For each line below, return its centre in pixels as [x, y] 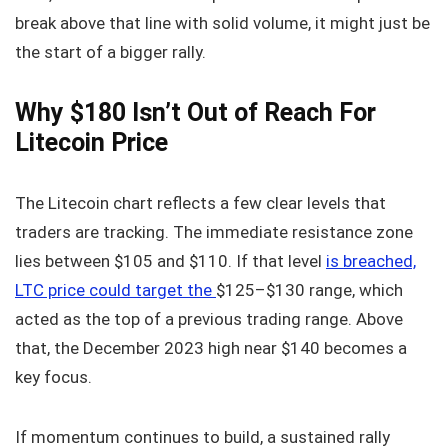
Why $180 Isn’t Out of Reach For [195, 112]
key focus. [53, 377]
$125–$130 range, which [309, 290]
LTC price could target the [115, 290]
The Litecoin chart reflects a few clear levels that [200, 203]
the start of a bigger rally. [110, 52]
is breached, [371, 261]
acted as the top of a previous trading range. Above [209, 319]
